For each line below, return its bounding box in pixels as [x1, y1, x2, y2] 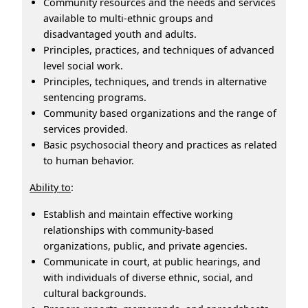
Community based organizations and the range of [43, 106, 276, 120]
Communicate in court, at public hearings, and [43, 254, 261, 268]
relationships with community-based [43, 223, 214, 236]
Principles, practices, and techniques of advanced [43, 43, 274, 56]
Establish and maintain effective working [43, 207, 233, 221]
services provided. [43, 122, 128, 135]
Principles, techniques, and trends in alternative [43, 74, 267, 88]
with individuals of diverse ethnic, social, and [43, 270, 253, 284]
